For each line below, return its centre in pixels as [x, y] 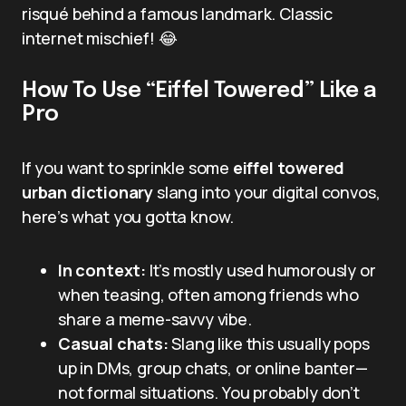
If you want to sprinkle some [127, 167]
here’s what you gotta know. [128, 216]
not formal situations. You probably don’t [209, 392]
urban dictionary [88, 192]
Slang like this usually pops [269, 343]
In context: [102, 270]
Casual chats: [113, 343]
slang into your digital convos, [267, 192]
